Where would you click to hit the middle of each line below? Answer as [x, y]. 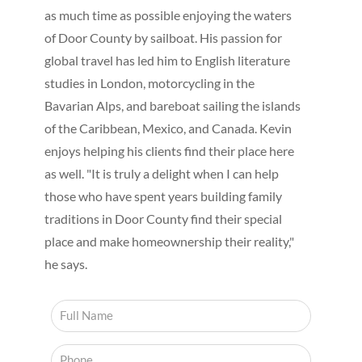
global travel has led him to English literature [167, 60]
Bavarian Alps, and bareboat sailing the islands [172, 105]
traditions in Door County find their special [163, 218]
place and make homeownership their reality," [169, 241]
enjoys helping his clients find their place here [169, 150]
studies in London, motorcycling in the [149, 82]
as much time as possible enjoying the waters [168, 15]
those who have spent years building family [163, 196]
